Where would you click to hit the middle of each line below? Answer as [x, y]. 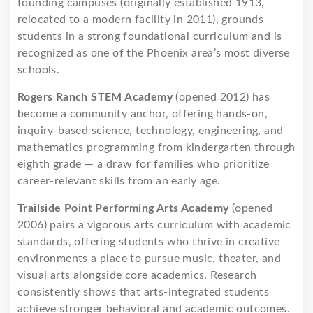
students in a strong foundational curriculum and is [150, 37]
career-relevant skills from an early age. [119, 181]
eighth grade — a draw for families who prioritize [144, 165]
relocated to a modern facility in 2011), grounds [141, 20]
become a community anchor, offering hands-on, [143, 114]
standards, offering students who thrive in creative [149, 242]
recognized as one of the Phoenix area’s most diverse [154, 53]
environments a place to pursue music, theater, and [149, 259]
